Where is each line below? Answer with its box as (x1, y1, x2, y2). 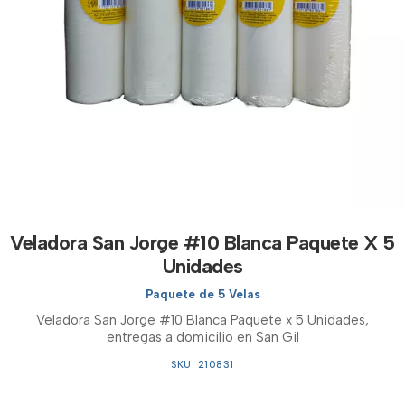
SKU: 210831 (171, 359, 234, 371)
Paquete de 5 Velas (145, 287, 260, 301)
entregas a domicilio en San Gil (106, 329, 299, 345)
